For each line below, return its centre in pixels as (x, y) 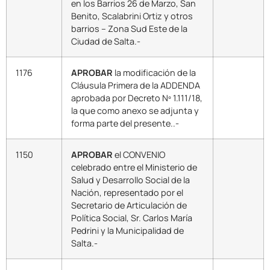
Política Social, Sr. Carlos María (132, 218)
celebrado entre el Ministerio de (134, 168)
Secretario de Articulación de (129, 206)
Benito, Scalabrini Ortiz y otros (132, 16)
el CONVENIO (140, 155)
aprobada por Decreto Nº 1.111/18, (137, 98)
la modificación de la (154, 73)
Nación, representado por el (127, 193)
